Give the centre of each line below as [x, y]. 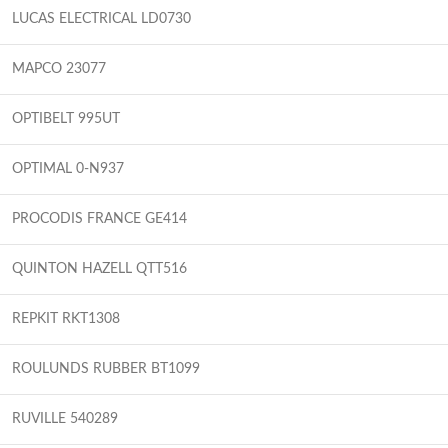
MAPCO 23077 [59, 68]
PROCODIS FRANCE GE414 [99, 218]
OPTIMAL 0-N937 [68, 168]
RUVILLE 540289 [65, 418]
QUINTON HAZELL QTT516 [99, 268]
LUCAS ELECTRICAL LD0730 [101, 18]
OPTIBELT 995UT [66, 118]
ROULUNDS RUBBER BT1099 [106, 368]
